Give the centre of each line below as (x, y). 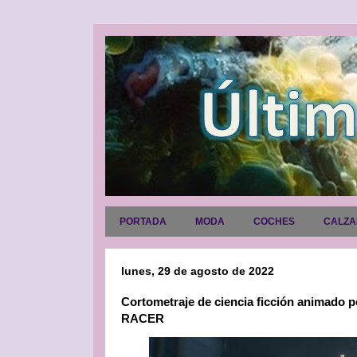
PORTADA (143, 222)
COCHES (274, 222)
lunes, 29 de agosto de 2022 (198, 271)
